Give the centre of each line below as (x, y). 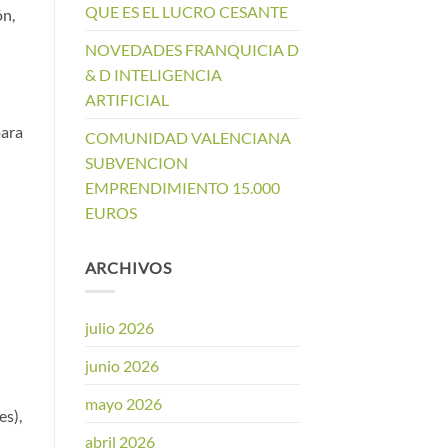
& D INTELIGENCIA (153, 74)
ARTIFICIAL (126, 99)
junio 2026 (121, 366)
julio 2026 (119, 328)
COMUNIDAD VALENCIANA (187, 137)
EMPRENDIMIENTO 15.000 (182, 187)
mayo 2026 (123, 404)
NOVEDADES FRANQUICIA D (191, 49)
